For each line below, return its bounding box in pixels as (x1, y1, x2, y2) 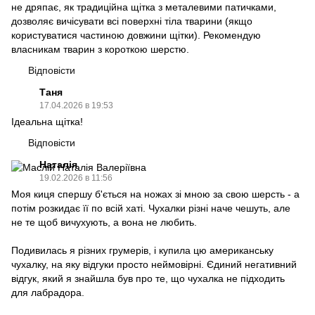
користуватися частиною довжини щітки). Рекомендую (11, 29, 261, 41)
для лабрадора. (11, 286, 84, 298)
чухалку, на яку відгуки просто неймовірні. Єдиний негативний (11, 258, 297, 270)
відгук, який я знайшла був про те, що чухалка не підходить (11, 272, 285, 284)
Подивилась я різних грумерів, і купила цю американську (11, 244, 274, 256)
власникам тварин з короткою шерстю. (11, 43, 189, 55)
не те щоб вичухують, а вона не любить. (11, 216, 197, 228)
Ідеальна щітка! (11, 115, 83, 127)
